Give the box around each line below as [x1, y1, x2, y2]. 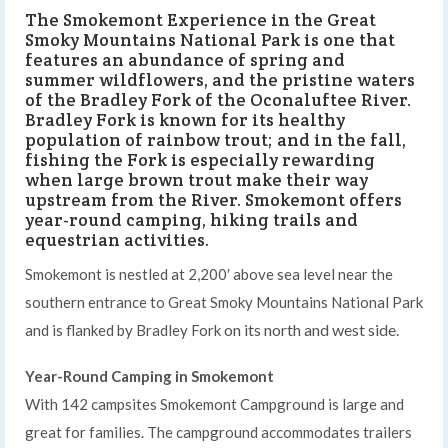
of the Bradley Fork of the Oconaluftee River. [25, 88, 411, 111]
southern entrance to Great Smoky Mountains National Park [25, 292, 423, 311]
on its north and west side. [224, 319, 399, 339]
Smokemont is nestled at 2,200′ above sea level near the [25, 264, 393, 283]
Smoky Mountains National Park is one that [25, 28, 395, 51]
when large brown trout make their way [25, 168, 368, 191]
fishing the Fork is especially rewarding [25, 148, 375, 171]
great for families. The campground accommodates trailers [25, 422, 412, 441]
